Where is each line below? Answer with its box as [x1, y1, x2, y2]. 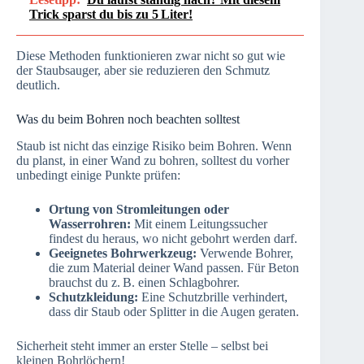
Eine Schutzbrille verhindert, [138, 289, 288, 304]
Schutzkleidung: [49, 289, 138, 304]
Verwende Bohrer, [197, 245, 293, 260]
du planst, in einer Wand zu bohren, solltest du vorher [16, 153, 289, 167]
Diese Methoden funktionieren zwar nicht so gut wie [16, 48, 285, 63]
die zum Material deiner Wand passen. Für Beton [49, 260, 299, 275]
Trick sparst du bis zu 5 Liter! [29, 6, 193, 21]
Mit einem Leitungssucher [131, 216, 267, 231]
